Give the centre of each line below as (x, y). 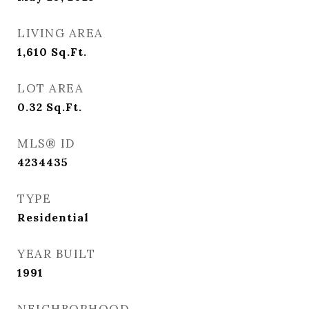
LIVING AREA (60, 33)
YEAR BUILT (56, 254)
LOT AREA (50, 88)
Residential (53, 217)
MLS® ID (47, 143)
